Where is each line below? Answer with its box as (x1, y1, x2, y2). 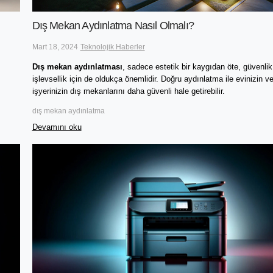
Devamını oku (32, 122, 82, 132)
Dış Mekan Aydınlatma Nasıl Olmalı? (32, 19, 194, 32)
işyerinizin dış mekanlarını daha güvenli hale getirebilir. (32, 87, 225, 96)
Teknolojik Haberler (80, 43, 145, 52)
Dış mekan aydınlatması (32, 62, 122, 72)
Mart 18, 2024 (32, 43, 78, 52)
